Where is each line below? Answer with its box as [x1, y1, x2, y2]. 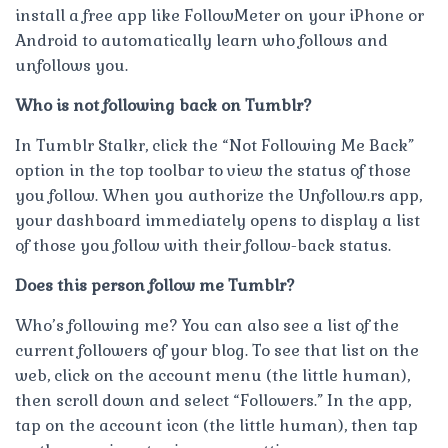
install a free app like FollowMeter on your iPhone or [15, 4, 424, 26]
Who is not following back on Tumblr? [15, 94, 312, 116]
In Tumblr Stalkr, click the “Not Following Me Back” [15, 134, 414, 156]
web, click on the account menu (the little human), [15, 364, 410, 386]
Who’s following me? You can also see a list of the [15, 314, 399, 336]
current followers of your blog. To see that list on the [15, 339, 419, 361]
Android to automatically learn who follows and [15, 29, 388, 51]
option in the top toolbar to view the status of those [15, 159, 411, 181]
